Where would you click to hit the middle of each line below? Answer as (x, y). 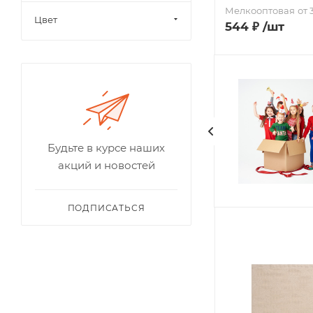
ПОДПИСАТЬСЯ (106, 208)
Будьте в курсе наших (106, 148)
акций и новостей (106, 165)
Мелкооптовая (260, 10)
